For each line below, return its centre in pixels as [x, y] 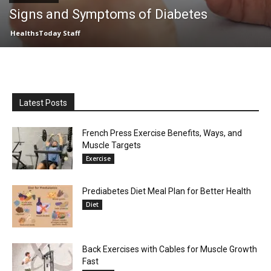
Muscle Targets [112, 145]
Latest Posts [43, 103]
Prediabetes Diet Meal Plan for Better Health [167, 191]
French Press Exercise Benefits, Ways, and [162, 133]
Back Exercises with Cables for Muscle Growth [170, 249]
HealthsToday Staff [45, 33]
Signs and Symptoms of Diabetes [108, 14]
